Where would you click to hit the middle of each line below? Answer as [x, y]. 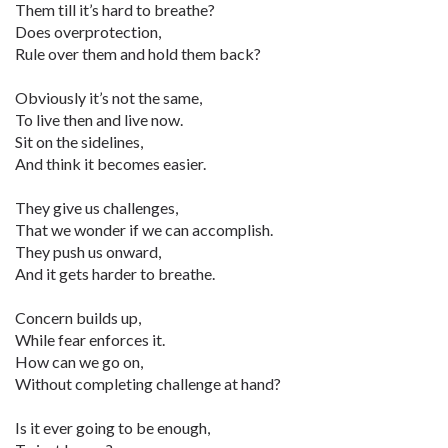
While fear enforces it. [90, 339]
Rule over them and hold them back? [138, 53]
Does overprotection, [88, 31]
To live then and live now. [99, 119]
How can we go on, [79, 361]
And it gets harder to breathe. [115, 273]
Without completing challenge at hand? [148, 383]
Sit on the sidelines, [79, 141]
